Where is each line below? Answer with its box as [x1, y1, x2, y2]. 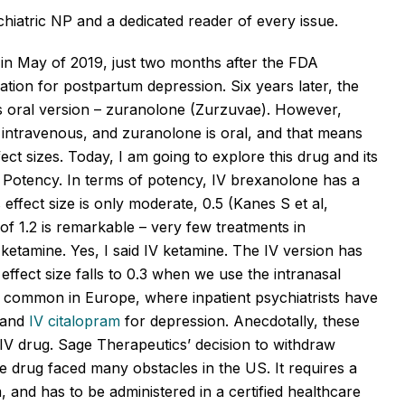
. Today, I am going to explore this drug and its [60, 146, 378, 165]
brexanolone [231, 170, 318, 189]
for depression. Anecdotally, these [120, 311, 360, 330]
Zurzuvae [195, 99, 261, 118]
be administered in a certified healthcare [83, 381, 361, 400]
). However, [261, 99, 342, 118]
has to [41, 381, 83, 400]
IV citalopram [29, 311, 120, 330]
